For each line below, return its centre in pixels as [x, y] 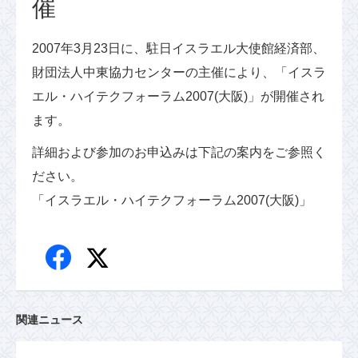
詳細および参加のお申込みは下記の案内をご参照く [179, 152]
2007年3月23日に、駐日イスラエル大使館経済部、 [179, 48]
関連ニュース [50, 320]
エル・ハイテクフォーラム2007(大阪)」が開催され [178, 96]
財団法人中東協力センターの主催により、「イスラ [179, 72]
